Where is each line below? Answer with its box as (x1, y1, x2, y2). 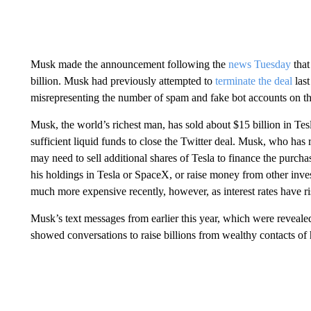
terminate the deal (215, 75, 295, 87)
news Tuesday (228, 58, 291, 70)
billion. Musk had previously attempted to (30, 75, 215, 87)
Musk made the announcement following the (30, 58, 228, 70)
